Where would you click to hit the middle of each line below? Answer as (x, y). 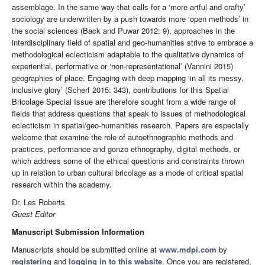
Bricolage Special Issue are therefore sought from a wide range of (124, 102)
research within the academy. (62, 185)
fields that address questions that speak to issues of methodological (129, 114)
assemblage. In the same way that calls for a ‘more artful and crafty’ (129, 7)
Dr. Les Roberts (38, 202)
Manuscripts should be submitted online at (85, 250)
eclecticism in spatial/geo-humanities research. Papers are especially (130, 125)
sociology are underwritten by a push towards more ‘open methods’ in (130, 19)
